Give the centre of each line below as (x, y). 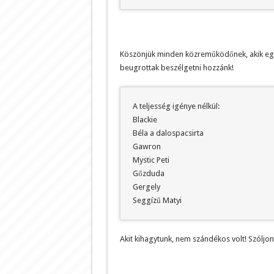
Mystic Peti (151, 160)
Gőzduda (148, 173)
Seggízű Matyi (157, 200)
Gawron (146, 146)
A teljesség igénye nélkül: (176, 106)
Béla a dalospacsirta (168, 133)
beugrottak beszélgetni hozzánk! (176, 67)
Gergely (146, 187)
